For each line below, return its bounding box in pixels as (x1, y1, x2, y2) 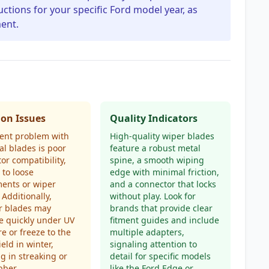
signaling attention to (109, 238, 197, 250)
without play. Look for (109, 190, 196, 202)
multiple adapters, (109, 226, 184, 238)
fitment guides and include (109, 214, 219, 226)
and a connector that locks (109, 178, 216, 190)
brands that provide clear (109, 202, 213, 214)
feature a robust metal (109, 142, 201, 154)
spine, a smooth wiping (109, 154, 204, 166)
